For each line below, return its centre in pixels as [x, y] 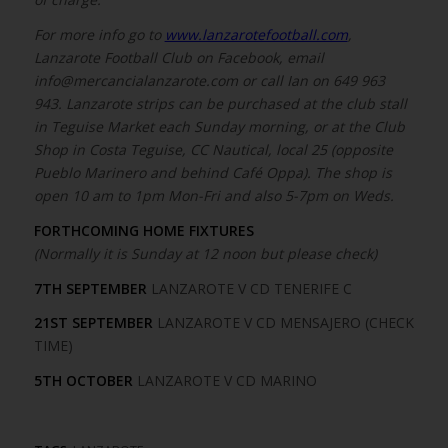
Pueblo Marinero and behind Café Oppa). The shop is [212, 172]
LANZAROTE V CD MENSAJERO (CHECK [283, 323]
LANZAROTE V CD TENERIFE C [249, 288]
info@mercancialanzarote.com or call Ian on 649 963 [209, 80]
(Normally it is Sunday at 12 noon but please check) [205, 253]
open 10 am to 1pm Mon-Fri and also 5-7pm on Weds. [213, 195]
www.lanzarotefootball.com [256, 34]
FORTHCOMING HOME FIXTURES [143, 230]
